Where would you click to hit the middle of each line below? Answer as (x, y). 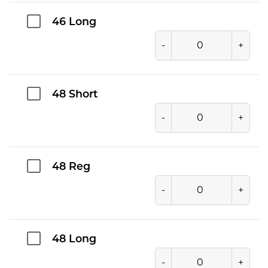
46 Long (74, 22)
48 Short (75, 95)
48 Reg (71, 167)
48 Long (74, 239)
